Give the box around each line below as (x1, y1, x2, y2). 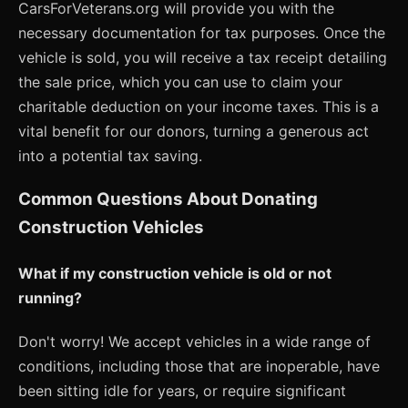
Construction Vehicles (18, 217, 204, 239)
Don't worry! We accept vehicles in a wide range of (18, 331, 371, 351)
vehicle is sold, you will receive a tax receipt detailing (18, 47, 387, 66)
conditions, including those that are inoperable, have (18, 356, 380, 375)
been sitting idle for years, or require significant (18, 381, 346, 400)
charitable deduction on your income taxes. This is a (18, 97, 379, 116)
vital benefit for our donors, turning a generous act (18, 121, 369, 140)
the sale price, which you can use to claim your (18, 72, 342, 91)
